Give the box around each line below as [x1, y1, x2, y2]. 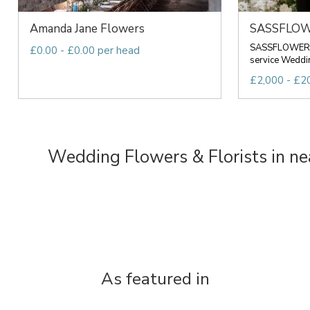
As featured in [100, 268, 210, 290]
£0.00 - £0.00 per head [29, 44, 140, 57]
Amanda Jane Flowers [29, 21, 145, 37]
